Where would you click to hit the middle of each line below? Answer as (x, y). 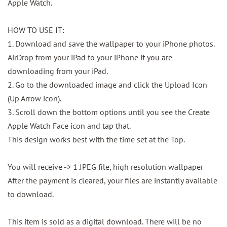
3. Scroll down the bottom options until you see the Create (109, 112)
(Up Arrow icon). (37, 99)
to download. (36, 194)
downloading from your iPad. (60, 71)
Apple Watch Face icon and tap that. (72, 126)
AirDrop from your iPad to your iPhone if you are (90, 58)
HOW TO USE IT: (39, 30)
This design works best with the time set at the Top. (96, 140)
